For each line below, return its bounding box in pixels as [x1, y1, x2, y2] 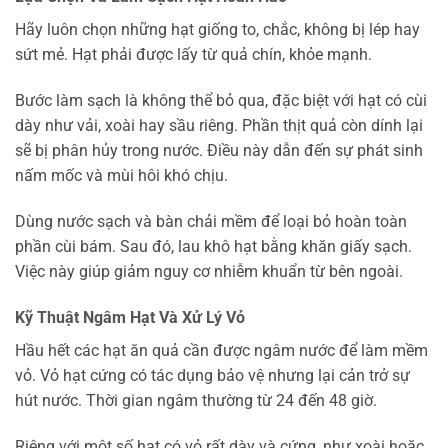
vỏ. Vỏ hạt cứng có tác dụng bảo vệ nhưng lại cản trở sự [15, 365, 410, 385]
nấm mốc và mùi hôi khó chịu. [15, 166, 228, 186]
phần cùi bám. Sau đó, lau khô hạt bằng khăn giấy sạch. [15, 237, 412, 257]
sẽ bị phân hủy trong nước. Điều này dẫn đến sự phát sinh [15, 141, 423, 161]
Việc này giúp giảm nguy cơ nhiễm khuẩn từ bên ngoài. [15, 262, 403, 282]
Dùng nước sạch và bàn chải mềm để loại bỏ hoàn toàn [15, 212, 407, 232]
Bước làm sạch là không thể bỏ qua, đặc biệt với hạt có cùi [15, 91, 427, 111]
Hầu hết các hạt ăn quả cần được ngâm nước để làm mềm [15, 340, 428, 360]
